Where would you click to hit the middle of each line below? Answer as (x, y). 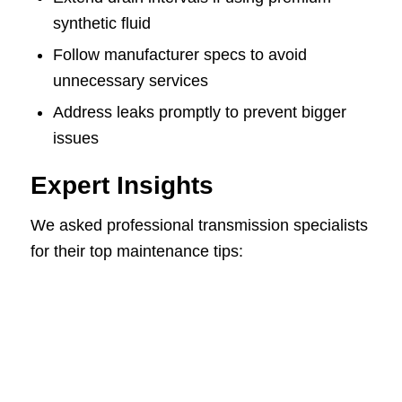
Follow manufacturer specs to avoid (179, 55)
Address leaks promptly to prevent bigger (199, 113)
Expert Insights (122, 186)
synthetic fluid (101, 24)
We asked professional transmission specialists (199, 226)
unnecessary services (130, 81)
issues (75, 139)
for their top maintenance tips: (136, 252)
